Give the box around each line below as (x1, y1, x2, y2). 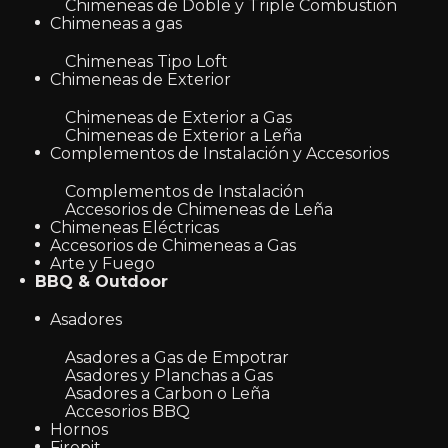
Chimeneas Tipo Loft (65, 52, 228, 71)
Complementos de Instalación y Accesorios (50, 144, 389, 163)
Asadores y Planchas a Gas (65, 366, 273, 385)
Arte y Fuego (50, 254, 155, 273)
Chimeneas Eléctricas (50, 218, 219, 237)
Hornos (50, 420, 108, 439)
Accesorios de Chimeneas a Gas (50, 236, 296, 255)
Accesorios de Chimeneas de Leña (65, 200, 333, 219)
